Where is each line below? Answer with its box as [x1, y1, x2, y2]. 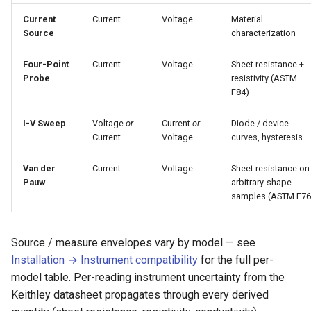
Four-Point [23, 59, 69, 69]
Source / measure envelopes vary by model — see [11, 236, 255, 249]
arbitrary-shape [231, 177, 292, 187]
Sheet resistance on [231, 163, 310, 174]
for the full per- [198, 253, 274, 267]
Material [231, 14, 263, 24]
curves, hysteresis [231, 132, 303, 142]
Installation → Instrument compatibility [11, 253, 198, 267]
